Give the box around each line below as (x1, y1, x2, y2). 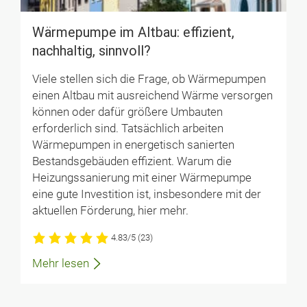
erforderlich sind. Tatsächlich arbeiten (32, 122, 223, 136)
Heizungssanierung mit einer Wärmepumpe (32, 171, 251, 185)
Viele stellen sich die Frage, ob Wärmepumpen (32, 73, 266, 86)
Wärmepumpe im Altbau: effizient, (32, 24, 234, 40)
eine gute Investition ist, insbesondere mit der (32, 188, 261, 201)
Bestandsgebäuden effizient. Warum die (32, 155, 232, 169)
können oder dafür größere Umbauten (32, 106, 223, 119)
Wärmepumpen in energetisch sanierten (32, 138, 234, 152)
